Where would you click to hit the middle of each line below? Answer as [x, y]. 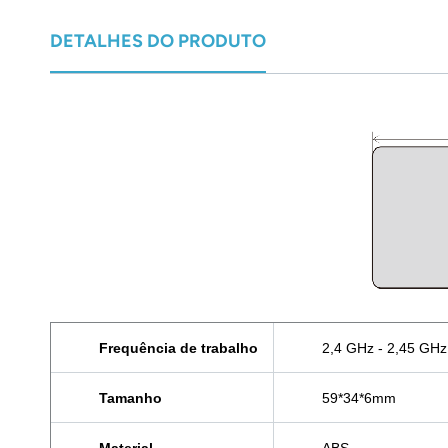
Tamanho [130, 398]
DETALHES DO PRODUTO [158, 40]
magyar [358, 63]
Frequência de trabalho [178, 348]
